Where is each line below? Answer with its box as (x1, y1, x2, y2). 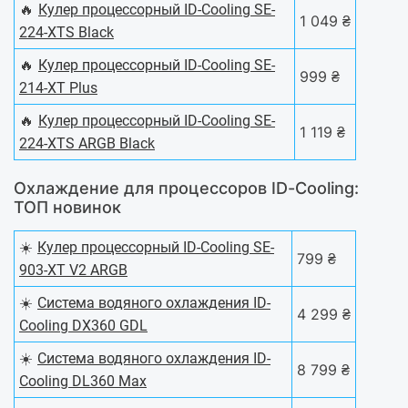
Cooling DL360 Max (19, 372, 147, 391)
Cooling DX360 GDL (19, 317, 148, 335)
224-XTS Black (19, 24, 114, 42)
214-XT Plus (19, 79, 97, 97)
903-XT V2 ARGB (19, 261, 127, 280)
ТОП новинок (14, 198, 121, 218)
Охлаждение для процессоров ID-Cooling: (14, 178, 359, 199)
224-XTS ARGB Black (19, 135, 155, 153)
